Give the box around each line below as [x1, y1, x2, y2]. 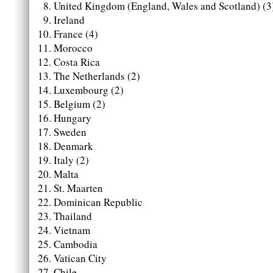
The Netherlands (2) [54, 69, 140, 83]
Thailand [54, 209, 92, 224]
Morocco [54, 41, 93, 55]
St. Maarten [54, 181, 103, 196]
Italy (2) [54, 153, 89, 168]
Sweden [54, 125, 87, 140]
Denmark [54, 139, 93, 154]
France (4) [54, 27, 98, 41]
